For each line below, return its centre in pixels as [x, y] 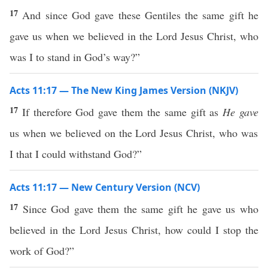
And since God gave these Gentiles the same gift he [141, 15]
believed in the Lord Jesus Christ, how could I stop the [134, 230]
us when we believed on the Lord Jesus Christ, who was [134, 133]
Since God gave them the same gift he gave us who [141, 209]
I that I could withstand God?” [76, 154]
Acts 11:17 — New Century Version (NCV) [105, 187]
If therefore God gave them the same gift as [122, 112]
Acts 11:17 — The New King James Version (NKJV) [124, 90]
